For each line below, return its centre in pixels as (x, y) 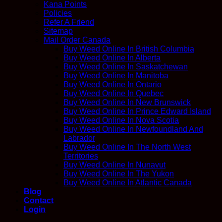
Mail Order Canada (77, 40)
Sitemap (58, 31)
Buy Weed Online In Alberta (112, 58)
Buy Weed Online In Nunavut (114, 165)
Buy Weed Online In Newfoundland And (133, 129)
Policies (58, 13)
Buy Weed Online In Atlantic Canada (128, 183)
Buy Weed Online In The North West (127, 147)
